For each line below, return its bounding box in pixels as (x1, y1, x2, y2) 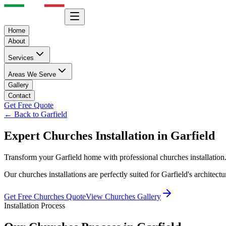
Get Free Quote (4, 101, 53, 109)
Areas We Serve (8, 71, 56, 78)
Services (8, 54, 34, 62)
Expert (4, 129, 43, 142)
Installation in (92, 129, 171, 142)
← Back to (4, 110, 41, 119)
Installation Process (4, 201, 65, 210)
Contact (8, 92, 31, 99)
